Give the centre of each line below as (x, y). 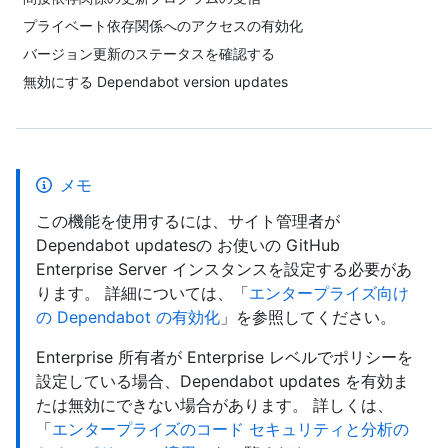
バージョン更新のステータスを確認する (149, 53)
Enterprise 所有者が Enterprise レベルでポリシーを (224, 357)
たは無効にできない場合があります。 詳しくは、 (214, 405)
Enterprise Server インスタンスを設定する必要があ (224, 269)
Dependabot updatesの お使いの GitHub (188, 245)
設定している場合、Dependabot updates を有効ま (222, 381)
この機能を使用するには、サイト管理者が (188, 221)
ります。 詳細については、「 (142, 293)
